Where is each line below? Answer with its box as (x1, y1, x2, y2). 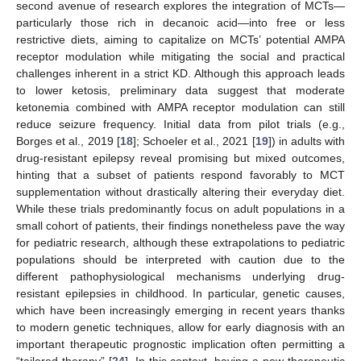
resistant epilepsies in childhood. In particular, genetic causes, (16, 286, 345, 300)
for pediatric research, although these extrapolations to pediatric (16, 235, 345, 249)
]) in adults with (268, 134, 346, 147)
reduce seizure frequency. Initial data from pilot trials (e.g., (16, 117, 345, 131)
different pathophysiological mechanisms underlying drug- (16, 269, 345, 283)
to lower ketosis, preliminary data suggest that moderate (16, 83, 345, 97)
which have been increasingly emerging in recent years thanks (16, 303, 345, 317)
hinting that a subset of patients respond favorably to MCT (16, 168, 345, 181)
